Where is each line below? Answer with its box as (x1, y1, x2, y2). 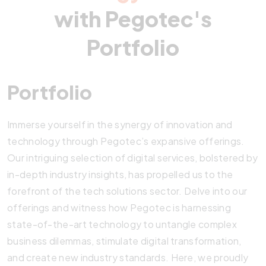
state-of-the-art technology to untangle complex (7, 217, 237, 230)
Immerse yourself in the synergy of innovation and (7, 118, 233, 131)
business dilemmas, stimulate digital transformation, (7, 234, 242, 247)
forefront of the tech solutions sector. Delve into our (7, 184, 248, 197)
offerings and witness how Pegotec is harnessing (7, 201, 232, 214)
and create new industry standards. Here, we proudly (7, 251, 249, 264)
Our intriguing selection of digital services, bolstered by (7, 151, 258, 164)
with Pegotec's (54, 5, 212, 32)
